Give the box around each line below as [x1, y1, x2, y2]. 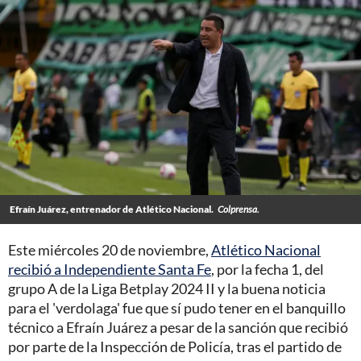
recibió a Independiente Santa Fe [8, 260, 211, 279]
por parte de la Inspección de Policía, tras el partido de [8, 338, 342, 356]
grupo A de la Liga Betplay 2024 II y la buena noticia [8, 280, 326, 298]
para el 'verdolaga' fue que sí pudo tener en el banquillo [8, 299, 346, 317]
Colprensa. [218, 203, 259, 216]
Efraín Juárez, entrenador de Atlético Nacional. [10, 203, 214, 216]
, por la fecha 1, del [211, 260, 324, 279]
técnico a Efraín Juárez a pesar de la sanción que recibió [8, 318, 348, 337]
